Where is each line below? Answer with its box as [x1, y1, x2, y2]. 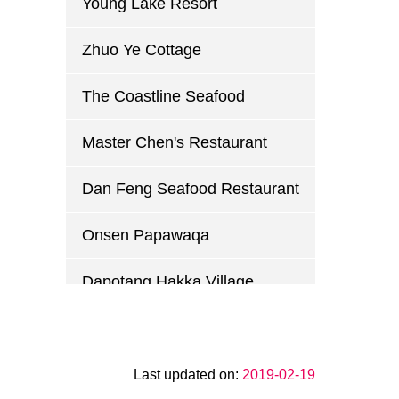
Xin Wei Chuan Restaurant [81, 365, 272, 383]
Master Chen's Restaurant [81, 134, 267, 151]
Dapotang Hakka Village [81, 273, 254, 290]
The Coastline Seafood [81, 87, 245, 105]
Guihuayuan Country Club [81, 319, 266, 337]
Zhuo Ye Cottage [81, 41, 201, 59]
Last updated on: [133, 367, 242, 383]
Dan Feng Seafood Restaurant [81, 180, 299, 198]
